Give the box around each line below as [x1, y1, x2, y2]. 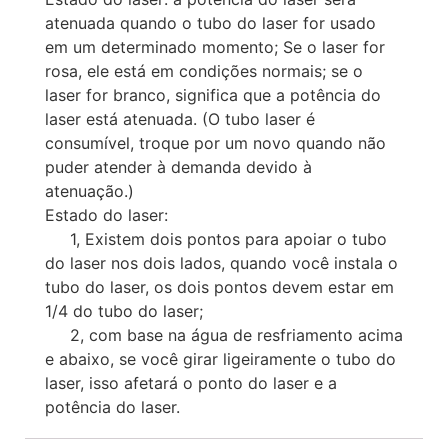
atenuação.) [45, 180, 134, 201]
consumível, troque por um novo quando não [45, 132, 386, 153]
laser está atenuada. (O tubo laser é [45, 108, 315, 129]
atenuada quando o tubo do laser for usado [45, 12, 376, 33]
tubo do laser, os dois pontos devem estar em [45, 276, 394, 297]
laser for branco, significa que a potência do [45, 84, 381, 105]
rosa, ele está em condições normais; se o [45, 60, 363, 81]
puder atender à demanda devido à [45, 156, 312, 177]
